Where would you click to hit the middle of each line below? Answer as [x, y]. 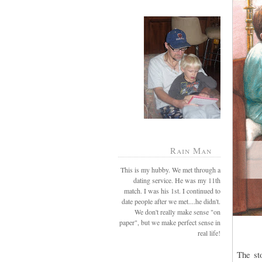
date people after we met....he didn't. [171, 201]
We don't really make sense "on [177, 211]
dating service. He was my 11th [177, 180]
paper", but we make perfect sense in [170, 222]
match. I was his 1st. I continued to [172, 190]
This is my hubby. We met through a [170, 169]
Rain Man [191, 151]
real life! [209, 232]
